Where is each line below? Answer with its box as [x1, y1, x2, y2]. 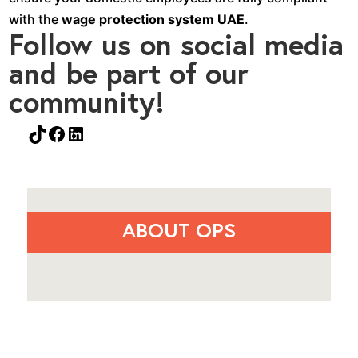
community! [9, 82, 165, 121]
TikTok [27, 121, 88, 145]
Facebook [46, 121, 137, 145]
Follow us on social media [9, 25, 344, 63]
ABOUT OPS [121, 216, 236, 243]
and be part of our [9, 54, 249, 92]
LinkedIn [66, 121, 142, 145]
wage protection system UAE [62, 10, 245, 27]
